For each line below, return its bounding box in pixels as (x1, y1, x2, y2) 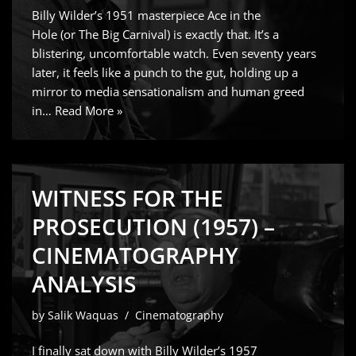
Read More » (55, 103, 122, 118)
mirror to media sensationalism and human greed (32, 83, 304, 99)
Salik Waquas (48, 308, 118, 323)
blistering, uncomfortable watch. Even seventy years (32, 45, 316, 61)
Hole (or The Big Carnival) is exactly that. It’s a (32, 26, 279, 42)
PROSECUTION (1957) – (32, 211, 275, 242)
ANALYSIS (32, 269, 136, 299)
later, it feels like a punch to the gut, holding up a (32, 64, 298, 80)
